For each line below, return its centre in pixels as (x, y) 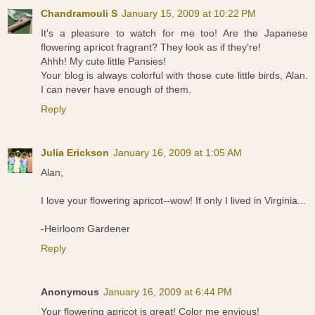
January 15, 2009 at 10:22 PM (189, 14)
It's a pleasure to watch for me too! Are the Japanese (174, 33)
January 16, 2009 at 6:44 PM (168, 292)
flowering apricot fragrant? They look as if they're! (151, 47)
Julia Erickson (75, 153)
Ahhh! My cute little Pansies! (103, 62)
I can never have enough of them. (116, 90)
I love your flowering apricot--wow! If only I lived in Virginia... (173, 201)
